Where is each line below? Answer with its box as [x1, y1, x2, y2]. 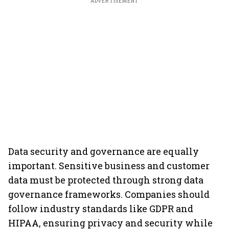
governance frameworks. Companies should [8, 188, 210, 200]
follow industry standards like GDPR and [8, 202, 193, 215]
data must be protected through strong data [8, 174, 203, 186]
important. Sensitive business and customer [8, 159, 210, 172]
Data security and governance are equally [8, 145, 199, 157]
